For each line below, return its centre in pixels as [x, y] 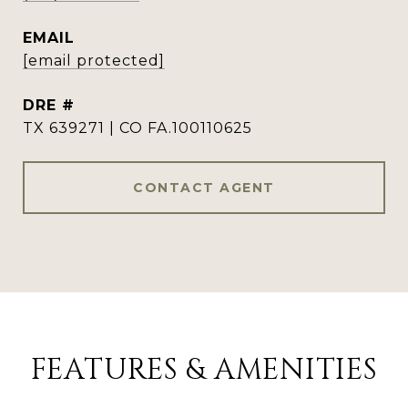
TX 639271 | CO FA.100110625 [138, 128]
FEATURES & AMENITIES [204, 370]
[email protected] [94, 61]
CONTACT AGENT [204, 188]
